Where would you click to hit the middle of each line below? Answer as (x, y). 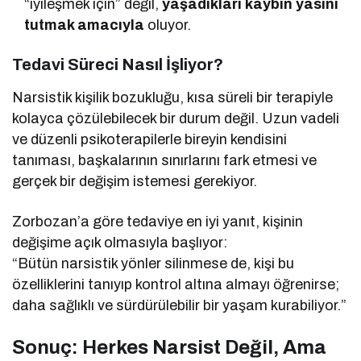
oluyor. (168, 25)
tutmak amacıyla (85, 25)
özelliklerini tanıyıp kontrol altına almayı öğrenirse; (176, 284)
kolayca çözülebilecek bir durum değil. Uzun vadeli (176, 118)
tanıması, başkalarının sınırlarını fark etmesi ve (165, 160)
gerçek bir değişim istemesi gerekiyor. (135, 181)
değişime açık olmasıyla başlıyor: (120, 242)
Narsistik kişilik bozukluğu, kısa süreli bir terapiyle (173, 97)
